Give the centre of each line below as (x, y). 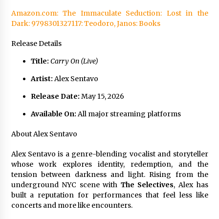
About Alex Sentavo (44, 134)
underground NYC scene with (66, 185)
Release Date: (55, 96)
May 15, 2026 (102, 96)
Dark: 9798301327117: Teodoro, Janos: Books (86, 23)
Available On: (53, 114)
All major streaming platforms (128, 114)
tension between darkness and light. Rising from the (109, 174)
